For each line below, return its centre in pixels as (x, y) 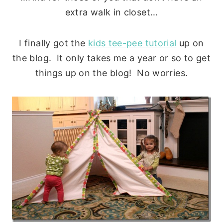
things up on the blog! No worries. (111, 73)
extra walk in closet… (111, 12)
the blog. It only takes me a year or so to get (111, 58)
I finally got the (54, 43)
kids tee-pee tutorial (132, 43)
